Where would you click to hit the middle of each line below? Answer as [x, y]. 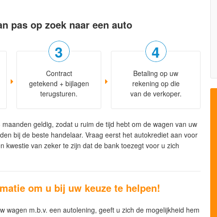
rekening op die [156, 84]
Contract [59, 73]
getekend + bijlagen [59, 84]
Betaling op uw [156, 73]
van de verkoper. [156, 94]
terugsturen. [59, 94]
